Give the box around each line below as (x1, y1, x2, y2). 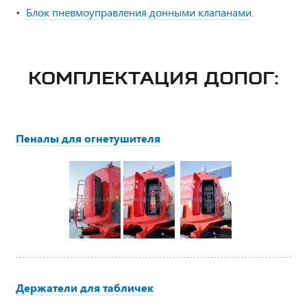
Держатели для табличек (16, 280, 153, 295)
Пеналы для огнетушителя (16, 131, 160, 146)
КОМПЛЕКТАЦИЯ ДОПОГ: (28, 67, 279, 89)
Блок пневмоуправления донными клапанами (26, 5, 251, 20)
